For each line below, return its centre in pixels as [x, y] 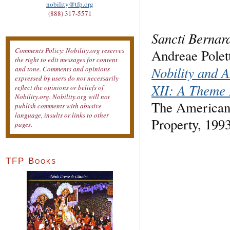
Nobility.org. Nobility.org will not [62, 97]
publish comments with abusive [58, 106]
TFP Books [31, 161]
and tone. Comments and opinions [62, 69]
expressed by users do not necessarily [67, 78]
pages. [24, 124]
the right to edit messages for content [66, 60]
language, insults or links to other [62, 115]
